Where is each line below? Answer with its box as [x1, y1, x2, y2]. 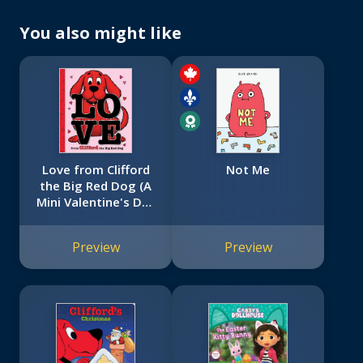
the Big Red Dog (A [40, 177, 152, 194]
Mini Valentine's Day [36, 194, 156, 211]
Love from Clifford [41, 161, 150, 178]
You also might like [19, 22, 181, 45]
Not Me [226, 161, 270, 178]
